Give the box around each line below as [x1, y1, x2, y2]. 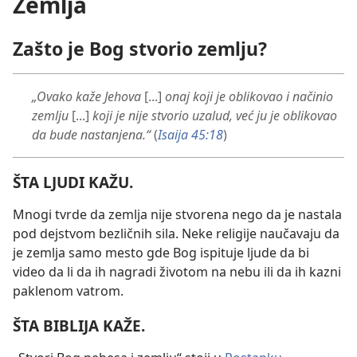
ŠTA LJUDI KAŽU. [13, 171, 133, 194]
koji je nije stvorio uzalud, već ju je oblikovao [92, 107, 337, 125]
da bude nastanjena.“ [32, 126, 154, 144]
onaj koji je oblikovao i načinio [165, 88, 333, 106]
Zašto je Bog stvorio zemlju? [13, 36, 267, 62]
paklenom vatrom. [13, 282, 124, 300]
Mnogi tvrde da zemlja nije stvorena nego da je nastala [13, 206, 342, 224]
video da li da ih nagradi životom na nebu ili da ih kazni [13, 263, 341, 281]
